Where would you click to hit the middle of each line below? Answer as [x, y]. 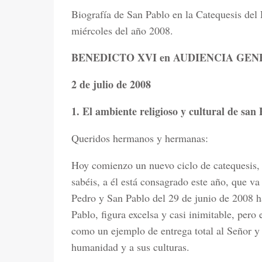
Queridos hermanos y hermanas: [140, 138]
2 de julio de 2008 [111, 84]
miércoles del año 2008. [122, 30]
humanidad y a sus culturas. [130, 247]
